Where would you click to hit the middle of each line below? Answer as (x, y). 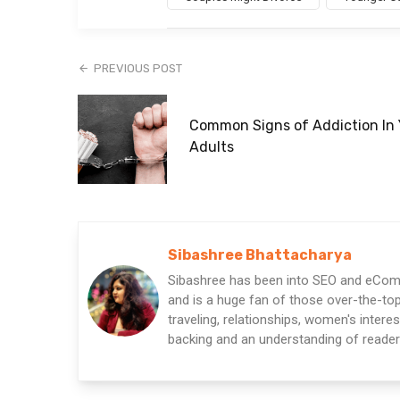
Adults (212, 147)
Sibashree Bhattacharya (260, 254)
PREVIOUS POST (138, 68)
